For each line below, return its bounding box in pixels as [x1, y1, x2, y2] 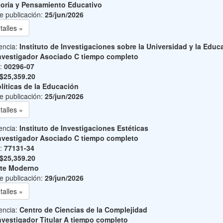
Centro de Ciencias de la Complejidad [19, 205, 147, 215]
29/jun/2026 [44, 173, 84, 183]
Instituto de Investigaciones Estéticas [19, 123, 148, 133]
